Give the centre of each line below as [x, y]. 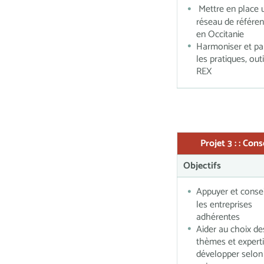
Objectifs [202, 166]
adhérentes [218, 217]
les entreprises [224, 204]
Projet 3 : [220, 143]
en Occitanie [220, 34]
